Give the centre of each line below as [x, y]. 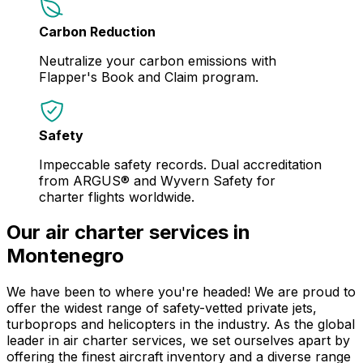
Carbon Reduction [97, 31]
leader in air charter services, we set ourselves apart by [178, 341]
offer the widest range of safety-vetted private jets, [162, 308]
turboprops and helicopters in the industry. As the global [181, 325]
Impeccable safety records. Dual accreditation [180, 164]
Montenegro [65, 256]
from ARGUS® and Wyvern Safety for [157, 180]
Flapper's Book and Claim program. [149, 77]
